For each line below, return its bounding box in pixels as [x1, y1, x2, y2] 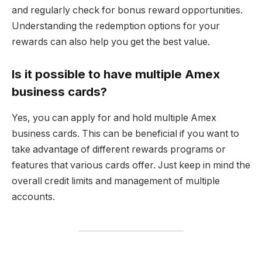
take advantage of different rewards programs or [12, 143, 226, 155]
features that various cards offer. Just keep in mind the [12, 159, 250, 171]
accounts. [12, 191, 55, 202]
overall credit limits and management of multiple [12, 175, 220, 187]
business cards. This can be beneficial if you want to [12, 127, 239, 139]
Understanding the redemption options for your [12, 20, 220, 32]
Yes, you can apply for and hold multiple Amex [12, 112, 216, 123]
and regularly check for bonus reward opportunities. [12, 4, 243, 16]
